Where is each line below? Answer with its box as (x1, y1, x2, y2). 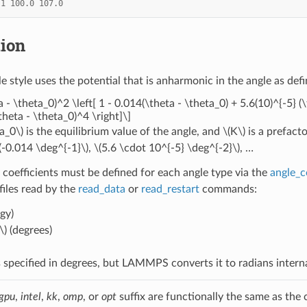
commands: (199, 183, 257, 195)
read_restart (140, 183, 199, 195)
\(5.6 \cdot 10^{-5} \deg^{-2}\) (93, 142, 240, 153)
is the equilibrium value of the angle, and (23, 125, 223, 137)
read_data (77, 183, 125, 195)
